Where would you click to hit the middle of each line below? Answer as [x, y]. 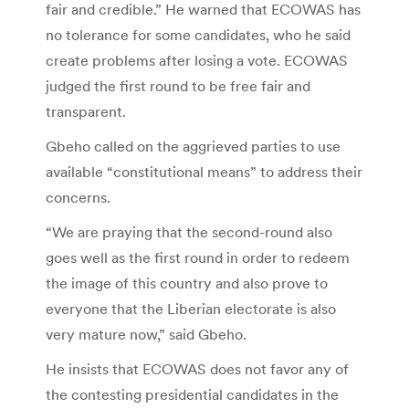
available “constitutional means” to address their [204, 171]
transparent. [86, 111]
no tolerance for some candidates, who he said [198, 34]
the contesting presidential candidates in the [192, 394]
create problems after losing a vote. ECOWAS [197, 60]
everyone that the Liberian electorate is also [191, 308]
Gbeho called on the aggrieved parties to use [193, 146]
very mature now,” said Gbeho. [146, 334]
